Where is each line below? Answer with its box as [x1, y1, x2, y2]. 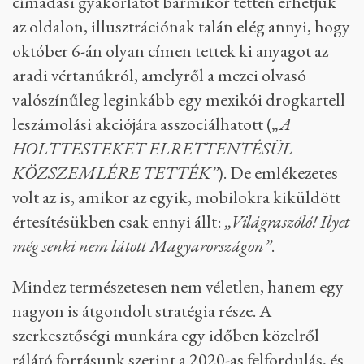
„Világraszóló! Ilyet [225, 210, 349, 233]
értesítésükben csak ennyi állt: [12, 210, 225, 233]
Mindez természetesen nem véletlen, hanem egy [12, 275, 344, 298]
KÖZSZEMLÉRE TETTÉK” [12, 161, 218, 184]
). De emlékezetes [218, 161, 338, 184]
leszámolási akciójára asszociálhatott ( [12, 112, 272, 136]
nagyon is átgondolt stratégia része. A [12, 299, 271, 323]
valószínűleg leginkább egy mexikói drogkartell [12, 88, 345, 111]
